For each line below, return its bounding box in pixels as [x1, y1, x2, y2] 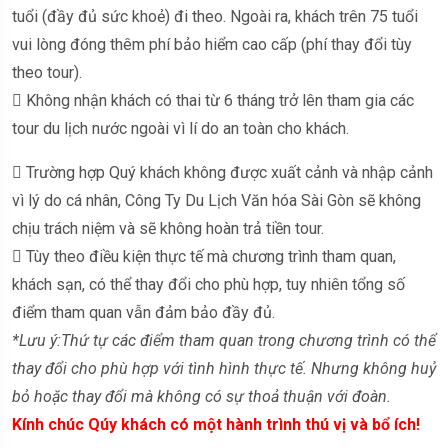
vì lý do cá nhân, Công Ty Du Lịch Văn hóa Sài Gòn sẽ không [12, 190, 421, 210]
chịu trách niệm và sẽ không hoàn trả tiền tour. [12, 218, 324, 238]
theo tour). [12, 62, 82, 82]
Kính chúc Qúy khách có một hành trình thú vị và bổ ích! [12, 414, 420, 434]
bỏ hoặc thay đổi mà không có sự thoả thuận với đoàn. [12, 386, 391, 406]
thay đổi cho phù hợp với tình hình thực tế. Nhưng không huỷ [12, 358, 436, 378]
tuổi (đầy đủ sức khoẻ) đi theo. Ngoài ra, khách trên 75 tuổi [12, 6, 418, 26]
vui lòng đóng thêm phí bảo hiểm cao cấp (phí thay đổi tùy [12, 34, 412, 54]
